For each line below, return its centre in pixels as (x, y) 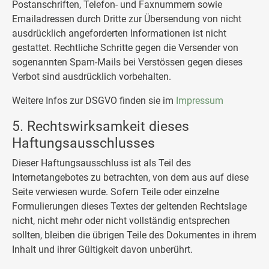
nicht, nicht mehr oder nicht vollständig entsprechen (121, 221)
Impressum (200, 101)
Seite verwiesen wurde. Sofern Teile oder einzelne (116, 192)
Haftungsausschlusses (83, 143)
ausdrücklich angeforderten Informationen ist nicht (119, 33)
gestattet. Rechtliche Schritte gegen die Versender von (125, 48)
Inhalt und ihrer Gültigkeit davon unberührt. (102, 249)
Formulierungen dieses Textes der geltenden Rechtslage (129, 206)
